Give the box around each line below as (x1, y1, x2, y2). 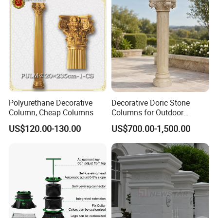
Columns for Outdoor (111, 107, 183, 118)
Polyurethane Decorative (9, 97, 93, 108)
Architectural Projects (111, 116, 184, 127)
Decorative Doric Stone (111, 97, 190, 108)
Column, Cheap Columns (9, 107, 94, 118)
